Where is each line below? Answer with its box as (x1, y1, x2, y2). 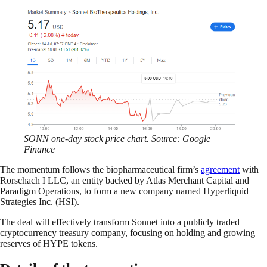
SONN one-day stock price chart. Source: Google (24, 133, 210, 144)
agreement (201, 164, 240, 175)
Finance (24, 144, 55, 155)
